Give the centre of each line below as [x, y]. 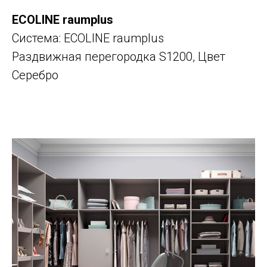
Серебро [35, 75]
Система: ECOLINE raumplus [88, 38]
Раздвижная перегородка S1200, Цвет [119, 57]
